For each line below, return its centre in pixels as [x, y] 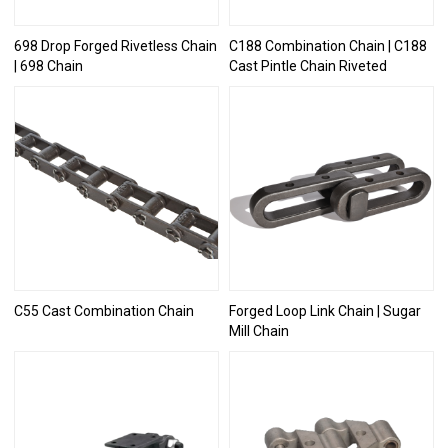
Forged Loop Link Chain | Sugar [325, 310]
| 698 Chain [49, 65]
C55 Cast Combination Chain [104, 310]
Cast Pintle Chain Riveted [308, 65]
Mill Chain [259, 330]
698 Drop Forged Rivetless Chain [116, 45]
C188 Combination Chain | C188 [328, 45]
